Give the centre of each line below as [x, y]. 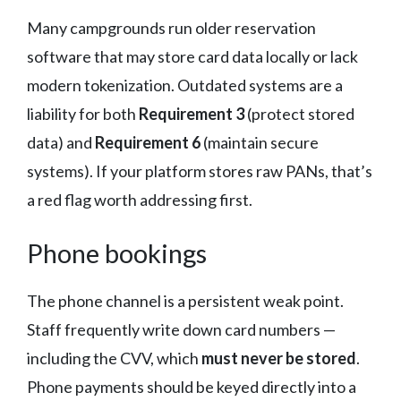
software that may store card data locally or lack [192, 56]
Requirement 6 [148, 142]
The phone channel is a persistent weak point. [185, 300]
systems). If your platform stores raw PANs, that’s [200, 171]
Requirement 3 [192, 113]
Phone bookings [117, 252]
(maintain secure [260, 142]
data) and [61, 142]
